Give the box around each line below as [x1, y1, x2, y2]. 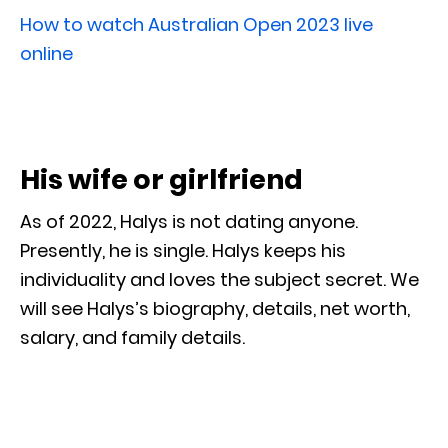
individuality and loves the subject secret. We [20, 266, 419, 292]
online [20, 40, 73, 66]
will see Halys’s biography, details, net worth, [20, 295, 410, 321]
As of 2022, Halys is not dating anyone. [20, 208, 358, 234]
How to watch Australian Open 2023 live [20, 11, 373, 37]
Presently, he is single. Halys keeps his [20, 237, 346, 263]
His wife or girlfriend [20, 160, 303, 198]
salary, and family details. [20, 324, 245, 350]
